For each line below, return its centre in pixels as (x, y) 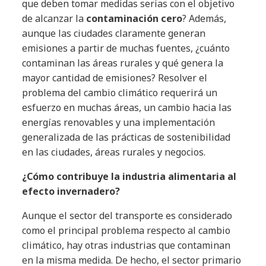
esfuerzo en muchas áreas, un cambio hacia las (127, 107)
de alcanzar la (54, 18)
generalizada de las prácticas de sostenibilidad (126, 137)
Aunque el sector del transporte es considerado (127, 215)
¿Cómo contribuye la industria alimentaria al (129, 176)
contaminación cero (134, 18)
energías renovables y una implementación (119, 122)
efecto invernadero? (71, 191)
